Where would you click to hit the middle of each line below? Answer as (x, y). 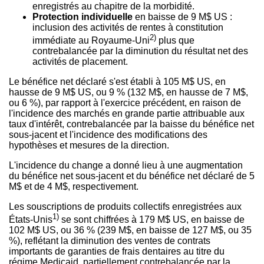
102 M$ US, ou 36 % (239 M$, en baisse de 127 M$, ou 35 (130, 230)
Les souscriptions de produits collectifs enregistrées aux (125, 206)
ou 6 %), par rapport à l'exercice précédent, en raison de (125, 103)
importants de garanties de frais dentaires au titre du (117, 252)
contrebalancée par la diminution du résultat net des (140, 51)
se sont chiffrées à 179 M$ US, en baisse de (152, 220)
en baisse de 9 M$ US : (182, 16)
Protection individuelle (82, 16)
